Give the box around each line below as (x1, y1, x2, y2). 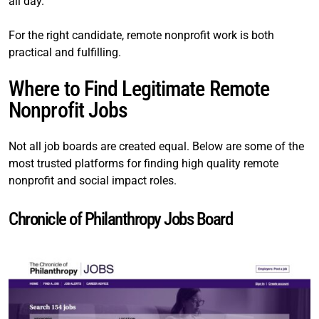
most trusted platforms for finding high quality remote (9, 157, 278, 170)
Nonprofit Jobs (9, 98, 128, 122)
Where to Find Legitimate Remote (9, 76, 270, 101)
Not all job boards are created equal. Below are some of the (9, 140, 304, 153)
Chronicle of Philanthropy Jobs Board (9, 209, 232, 229)
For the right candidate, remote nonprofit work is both (9, 28, 274, 42)
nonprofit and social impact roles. (9, 174, 177, 187)
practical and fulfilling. (9, 46, 121, 59)
